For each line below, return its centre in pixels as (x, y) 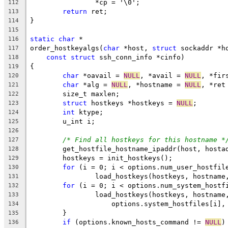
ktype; (89, 112)
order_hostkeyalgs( (67, 48)
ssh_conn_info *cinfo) (140, 57)
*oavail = (101, 75)
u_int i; (79, 121)
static (42, 39)
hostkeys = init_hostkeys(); (118, 158)
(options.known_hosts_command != (138, 222)
